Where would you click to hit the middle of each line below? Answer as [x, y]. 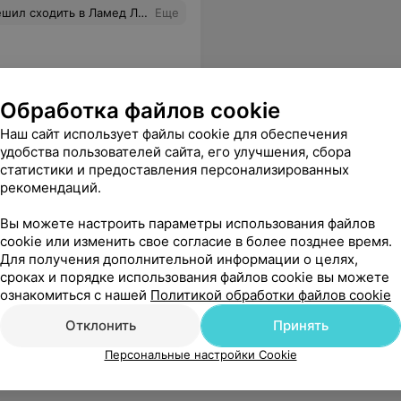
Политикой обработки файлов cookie [271, 295]
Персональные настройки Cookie [200, 354]
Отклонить [100, 325]
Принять [301, 325]
